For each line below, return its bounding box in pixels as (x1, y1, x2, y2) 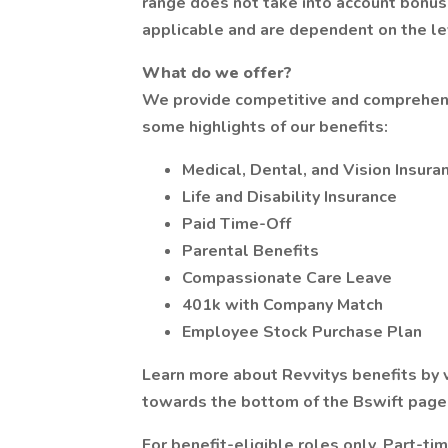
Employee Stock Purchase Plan (182, 321, 422, 343)
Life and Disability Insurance (182, 186, 397, 208)
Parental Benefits (182, 240, 319, 262)
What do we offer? (142, 62, 292, 84)
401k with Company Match (182, 294, 383, 316)
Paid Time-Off (182, 213, 291, 235)
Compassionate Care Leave (182, 267, 392, 289)
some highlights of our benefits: (142, 116, 388, 138)
